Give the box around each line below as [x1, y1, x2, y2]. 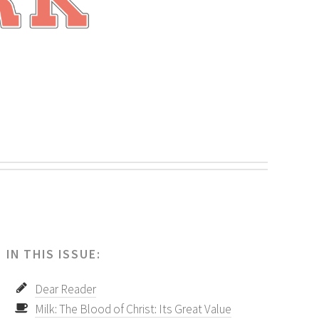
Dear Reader [35, 281, 97, 298]
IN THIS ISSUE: [6, 246, 102, 262]
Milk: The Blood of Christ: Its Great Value [35, 301, 232, 318]
